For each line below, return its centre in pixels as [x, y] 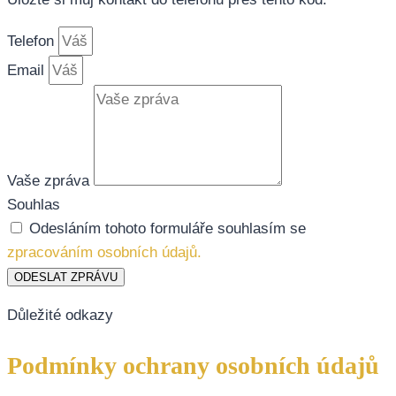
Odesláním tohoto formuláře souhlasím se [168, 229]
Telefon [33, 42]
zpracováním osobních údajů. [104, 253]
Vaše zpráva [50, 181]
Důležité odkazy [60, 316]
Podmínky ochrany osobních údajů [193, 366]
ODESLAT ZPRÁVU [66, 278]
